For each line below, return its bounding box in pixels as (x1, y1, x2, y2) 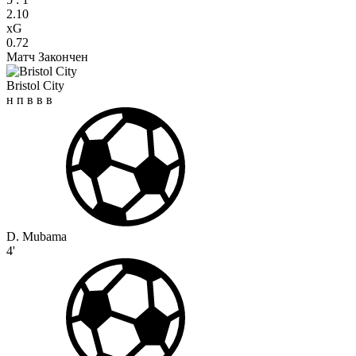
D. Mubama (6, 230, 67, 244)
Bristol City (6, 79, 64, 93)
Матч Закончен (6, 50, 88, 64)
